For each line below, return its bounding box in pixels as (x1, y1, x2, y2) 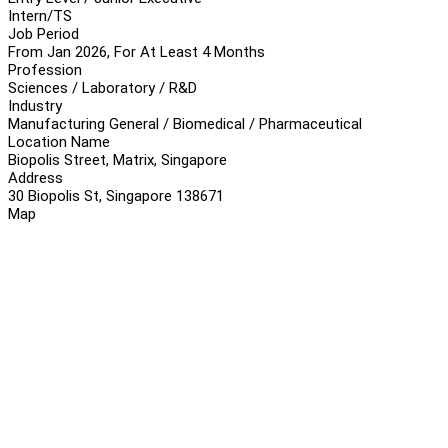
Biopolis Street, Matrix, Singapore (8, 150, 227, 169)
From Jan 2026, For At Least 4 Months (8, 42, 265, 61)
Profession (8, 60, 82, 79)
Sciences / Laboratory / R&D (8, 78, 197, 97)
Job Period (8, 24, 79, 43)
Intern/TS (8, 6, 72, 25)
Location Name (8, 132, 110, 151)
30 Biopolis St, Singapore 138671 (8, 186, 224, 205)
